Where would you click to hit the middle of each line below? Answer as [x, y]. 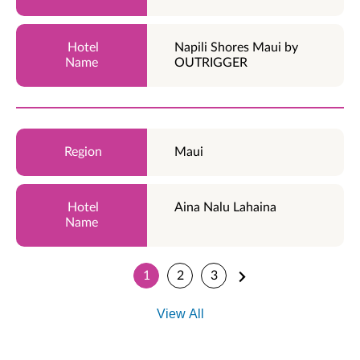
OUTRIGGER [211, 63]
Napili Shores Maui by [237, 48]
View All [180, 314]
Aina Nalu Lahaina [227, 208]
